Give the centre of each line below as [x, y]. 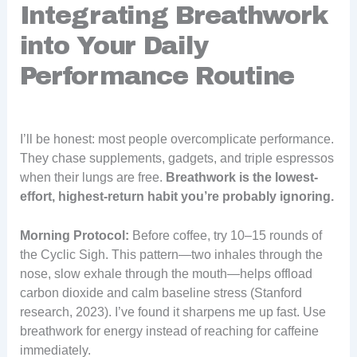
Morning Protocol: [74, 236]
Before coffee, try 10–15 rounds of [225, 236]
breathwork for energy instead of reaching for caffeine [169, 331]
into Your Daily [114, 45]
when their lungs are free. [92, 177]
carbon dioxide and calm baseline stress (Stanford [161, 293]
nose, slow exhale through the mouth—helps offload [166, 274]
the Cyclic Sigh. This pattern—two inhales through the [171, 255]
